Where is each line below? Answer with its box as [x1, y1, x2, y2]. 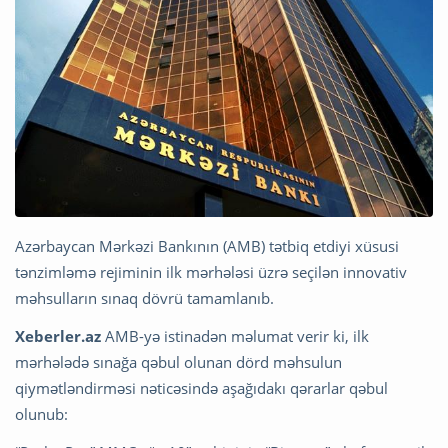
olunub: [15, 403, 68, 424]
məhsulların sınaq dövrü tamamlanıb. [15, 287, 274, 308]
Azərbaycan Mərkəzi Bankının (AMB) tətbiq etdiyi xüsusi [15, 235, 399, 256]
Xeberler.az [15, 325, 101, 346]
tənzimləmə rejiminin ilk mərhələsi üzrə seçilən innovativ [15, 261, 407, 282]
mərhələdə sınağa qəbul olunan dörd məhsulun [15, 351, 342, 372]
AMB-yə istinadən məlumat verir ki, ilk [101, 325, 369, 346]
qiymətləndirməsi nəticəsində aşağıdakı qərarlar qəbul [15, 377, 388, 398]
